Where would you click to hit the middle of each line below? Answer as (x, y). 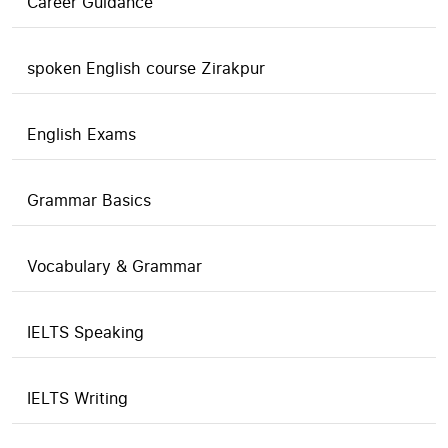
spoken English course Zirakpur (146, 68)
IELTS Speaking (85, 332)
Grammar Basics (89, 200)
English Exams (81, 134)
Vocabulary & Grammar (114, 266)
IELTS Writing (77, 398)
